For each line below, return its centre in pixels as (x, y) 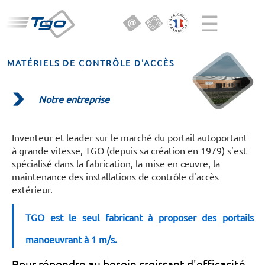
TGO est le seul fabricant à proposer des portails (140, 217)
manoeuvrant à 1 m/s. (71, 239)
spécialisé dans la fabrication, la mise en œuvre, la (116, 163)
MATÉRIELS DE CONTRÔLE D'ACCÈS (91, 63)
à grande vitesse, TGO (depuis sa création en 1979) (119, 150)
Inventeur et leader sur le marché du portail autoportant (130, 137)
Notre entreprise (74, 99)
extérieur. (32, 189)
